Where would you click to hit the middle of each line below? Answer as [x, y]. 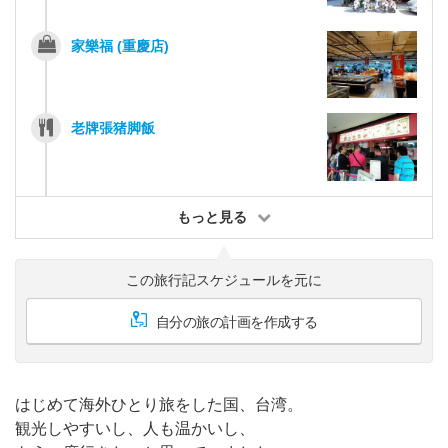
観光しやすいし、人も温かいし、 [135, 428]
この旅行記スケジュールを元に [224, 280]
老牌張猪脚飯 [113, 128]
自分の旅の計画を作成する [236, 322]
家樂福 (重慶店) [120, 45]
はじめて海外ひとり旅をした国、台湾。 [159, 404]
